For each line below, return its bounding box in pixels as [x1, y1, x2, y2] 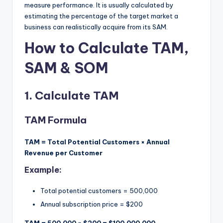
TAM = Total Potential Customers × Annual [24, 137, 170, 146]
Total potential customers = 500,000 [40, 186, 158, 195]
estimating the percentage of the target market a [24, 11, 178, 20]
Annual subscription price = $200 [40, 200, 143, 209]
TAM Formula [24, 113, 87, 126]
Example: [24, 164, 62, 175]
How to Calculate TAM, [24, 38, 189, 57]
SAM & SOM [24, 58, 111, 77]
